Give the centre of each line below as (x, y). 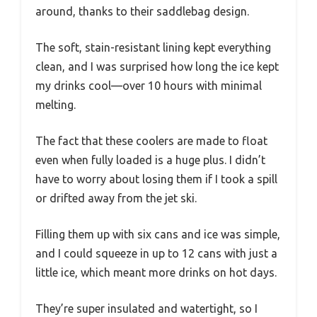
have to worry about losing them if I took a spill (156, 179)
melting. (56, 105)
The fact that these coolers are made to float (151, 141)
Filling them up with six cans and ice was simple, (158, 235)
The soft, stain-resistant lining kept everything (153, 48)
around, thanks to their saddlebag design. (142, 12)
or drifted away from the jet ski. (116, 198)
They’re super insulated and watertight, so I (146, 309)
